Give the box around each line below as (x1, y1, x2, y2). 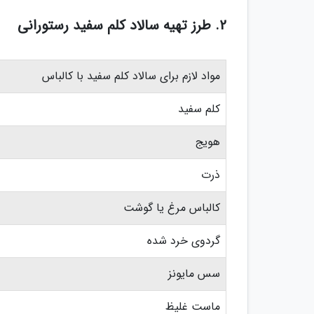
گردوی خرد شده (147, 232, 220, 250)
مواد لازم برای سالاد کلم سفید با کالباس (42, 67, 220, 86)
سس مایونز (168, 265, 220, 283)
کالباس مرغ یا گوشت (123, 199, 220, 217)
